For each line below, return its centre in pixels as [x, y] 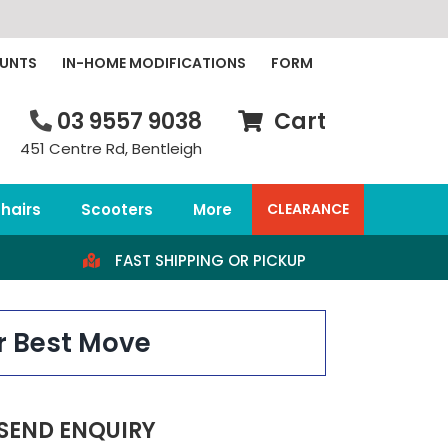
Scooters [116, 209]
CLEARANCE [307, 209]
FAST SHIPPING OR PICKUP [210, 260]
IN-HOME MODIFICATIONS [154, 62]
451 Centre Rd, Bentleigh [110, 148]
